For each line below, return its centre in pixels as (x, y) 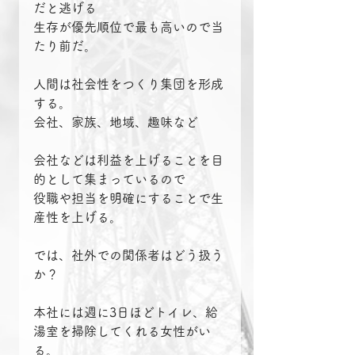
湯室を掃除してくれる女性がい (122, 332)
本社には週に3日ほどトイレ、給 (126, 313)
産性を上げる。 (78, 218)
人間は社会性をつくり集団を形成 (128, 84)
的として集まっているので (109, 179)
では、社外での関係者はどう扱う (128, 256)
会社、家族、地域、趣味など (116, 122)
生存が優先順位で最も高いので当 (128, 27)
